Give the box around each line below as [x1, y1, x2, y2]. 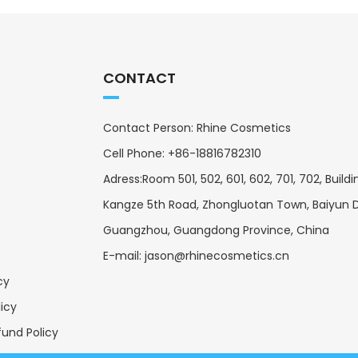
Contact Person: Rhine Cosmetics [102, 119, 291, 136]
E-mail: [102, 247, 145, 264]
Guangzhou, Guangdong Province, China [102, 221, 329, 238]
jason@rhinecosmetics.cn [144, 247, 289, 264]
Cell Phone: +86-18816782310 [102, 145, 261, 161]
